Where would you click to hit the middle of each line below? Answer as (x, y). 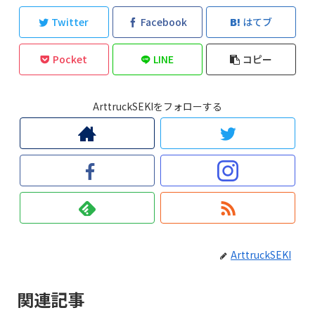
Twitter (70, 22)
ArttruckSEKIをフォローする (157, 107)
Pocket (70, 59)
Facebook (163, 22)
